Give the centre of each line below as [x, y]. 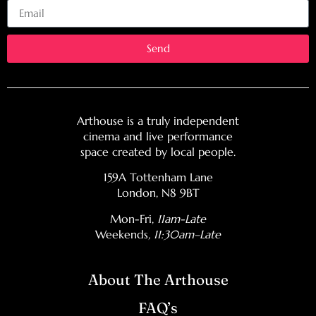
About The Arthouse [158, 280]
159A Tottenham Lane [158, 177]
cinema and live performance [158, 136]
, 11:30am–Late [184, 234]
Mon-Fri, [134, 218]
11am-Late [182, 218]
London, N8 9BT [158, 193]
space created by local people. [158, 151]
